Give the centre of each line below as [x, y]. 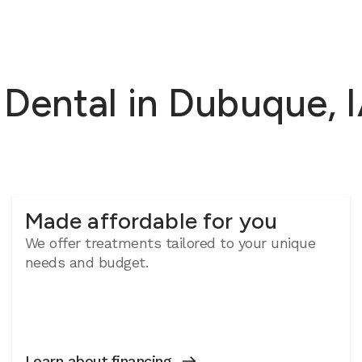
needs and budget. [86, 262]
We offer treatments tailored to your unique [170, 243]
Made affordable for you [151, 221]
